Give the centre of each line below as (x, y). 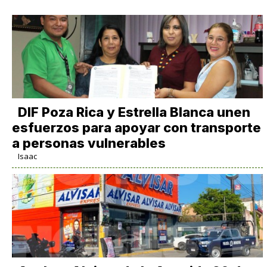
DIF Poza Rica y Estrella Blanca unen (134, 112)
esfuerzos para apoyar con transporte (136, 127)
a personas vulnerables (89, 143)
